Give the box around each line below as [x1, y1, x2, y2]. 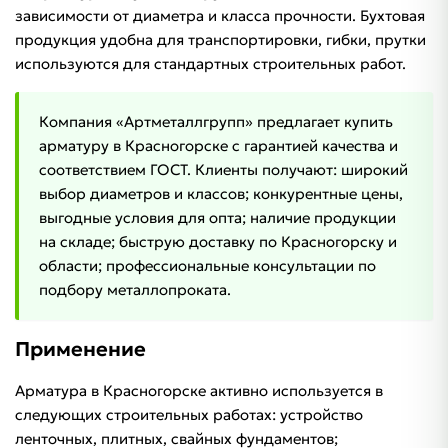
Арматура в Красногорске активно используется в [15, 381, 383, 401]
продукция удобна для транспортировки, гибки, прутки [15, 30, 426, 50]
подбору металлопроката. [39, 280, 231, 300]
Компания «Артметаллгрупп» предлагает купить [39, 112, 393, 132]
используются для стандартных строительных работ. [15, 54, 406, 74]
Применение [15, 336, 146, 363]
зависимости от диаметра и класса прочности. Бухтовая [15, 6, 425, 26]
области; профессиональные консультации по [39, 256, 376, 276]
